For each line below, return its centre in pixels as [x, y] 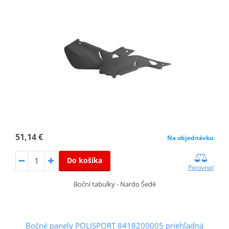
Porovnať [201, 167]
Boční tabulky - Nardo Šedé [114, 184]
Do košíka [84, 160]
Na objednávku [191, 138]
